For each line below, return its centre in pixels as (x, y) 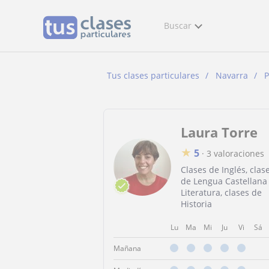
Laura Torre (219, 132)
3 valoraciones (235, 153)
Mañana (127, 248)
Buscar (178, 26)
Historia (196, 204)
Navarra (232, 75)
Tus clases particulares (153, 75)
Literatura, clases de (221, 192)
